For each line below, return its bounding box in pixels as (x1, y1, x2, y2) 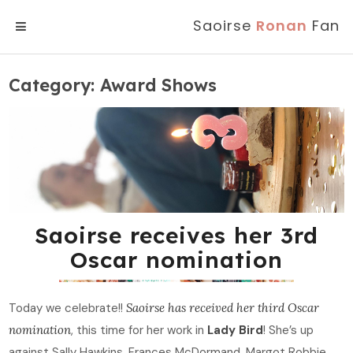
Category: (9, 74, 101, 96)
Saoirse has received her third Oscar (126, 300, 320, 316)
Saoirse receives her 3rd (35, 221, 318, 250)
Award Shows (100, 74, 217, 96)
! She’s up (263, 322, 314, 339)
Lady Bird (207, 322, 264, 339)
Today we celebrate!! (9, 300, 127, 317)
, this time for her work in (71, 322, 208, 339)
